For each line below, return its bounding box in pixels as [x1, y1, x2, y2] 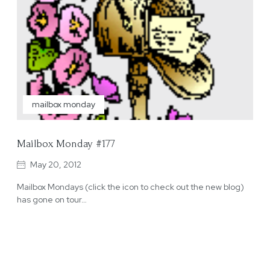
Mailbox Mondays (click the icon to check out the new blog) [17, 181, 244, 192]
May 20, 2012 [30, 159, 81, 170]
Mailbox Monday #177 [17, 137, 115, 149]
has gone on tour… [17, 193, 87, 205]
